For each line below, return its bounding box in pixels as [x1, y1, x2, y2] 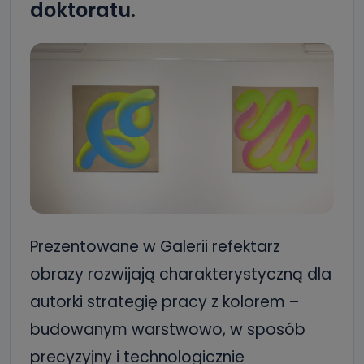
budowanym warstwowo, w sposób [30, 318, 305, 340]
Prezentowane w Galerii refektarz [30, 235, 280, 258]
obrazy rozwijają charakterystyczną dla [30, 262, 331, 285]
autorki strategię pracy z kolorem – [30, 290, 299, 313]
